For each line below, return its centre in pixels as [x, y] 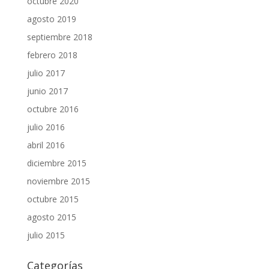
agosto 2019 [51, 19]
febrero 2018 [52, 55]
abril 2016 [46, 145]
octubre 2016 [53, 109]
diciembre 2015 [56, 163]
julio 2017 [46, 73]
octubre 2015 [53, 199]
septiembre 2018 [59, 37]
